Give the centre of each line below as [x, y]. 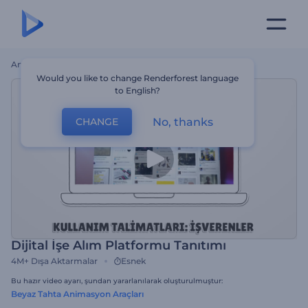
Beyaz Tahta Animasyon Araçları [77, 294]
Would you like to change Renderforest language [138, 78]
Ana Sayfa [31, 64]
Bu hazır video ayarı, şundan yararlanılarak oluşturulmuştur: [117, 281]
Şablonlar [76, 64]
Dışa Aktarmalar [64, 261]
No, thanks [183, 122]
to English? [138, 90]
